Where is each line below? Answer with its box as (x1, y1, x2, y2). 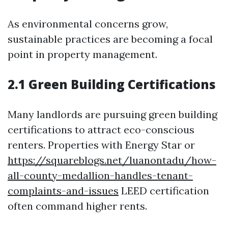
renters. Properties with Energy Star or (8, 138, 195, 151)
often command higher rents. (8, 199, 147, 212)
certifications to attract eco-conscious (8, 123, 194, 136)
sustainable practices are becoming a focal (8, 33, 213, 45)
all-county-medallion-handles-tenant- (8, 169, 193, 182)
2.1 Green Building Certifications (8, 76, 216, 93)
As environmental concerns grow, (8, 17, 168, 30)
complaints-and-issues (8, 184, 119, 197)
